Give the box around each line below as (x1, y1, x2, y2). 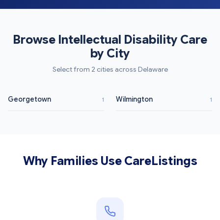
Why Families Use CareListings (23, 154, 197, 169)
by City (90, 46, 130, 61)
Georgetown (8, 95, 51, 104)
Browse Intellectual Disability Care (13, 32, 207, 48)
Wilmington (116, 95, 153, 104)
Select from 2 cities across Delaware (52, 65, 168, 74)
